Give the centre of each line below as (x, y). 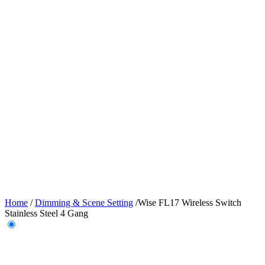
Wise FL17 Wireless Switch (190, 203)
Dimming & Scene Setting (84, 203)
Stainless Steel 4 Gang (46, 213)
